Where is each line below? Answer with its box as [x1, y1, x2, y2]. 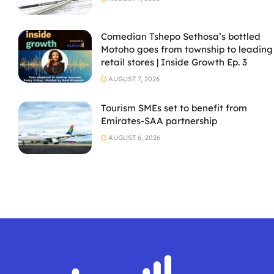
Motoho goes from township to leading [101, 43, 273, 56]
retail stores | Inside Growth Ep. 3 [101, 56, 247, 68]
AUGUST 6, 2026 [106, 133, 160, 143]
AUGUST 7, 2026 [106, 75, 160, 84]
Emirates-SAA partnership [101, 115, 217, 127]
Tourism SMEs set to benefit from [101, 102, 247, 114]
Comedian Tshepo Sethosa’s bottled [101, 31, 261, 43]
